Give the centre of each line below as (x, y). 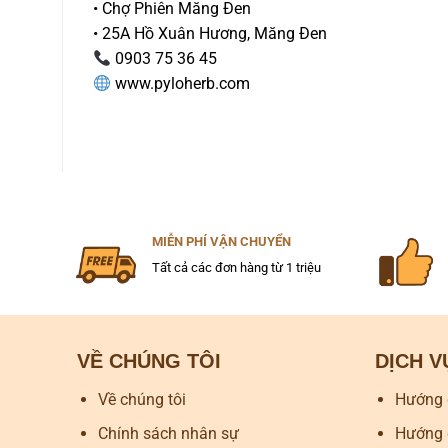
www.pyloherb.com (181, 83)
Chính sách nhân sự (168, 434)
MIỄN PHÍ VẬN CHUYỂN (221, 241)
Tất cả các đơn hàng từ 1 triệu (236, 268)
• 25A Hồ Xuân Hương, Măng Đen (210, 33)
